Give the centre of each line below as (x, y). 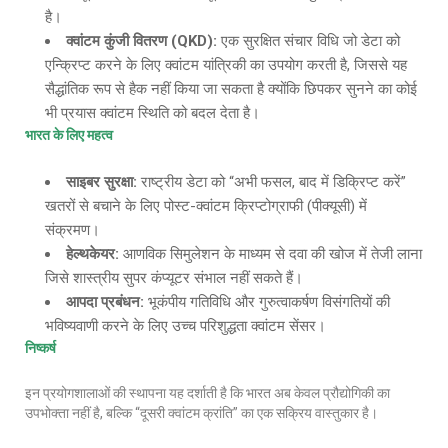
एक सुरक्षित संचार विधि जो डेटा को (308, 41)
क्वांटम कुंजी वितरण (116, 41)
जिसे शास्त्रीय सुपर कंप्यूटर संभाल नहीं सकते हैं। (174, 278)
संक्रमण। (72, 230)
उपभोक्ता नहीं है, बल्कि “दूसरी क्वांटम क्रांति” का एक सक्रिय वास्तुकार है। (201, 413)
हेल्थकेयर (90, 254)
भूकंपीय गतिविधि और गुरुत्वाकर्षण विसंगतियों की (267, 302)
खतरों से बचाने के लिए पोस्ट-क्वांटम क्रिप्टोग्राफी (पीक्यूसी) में (206, 206)
